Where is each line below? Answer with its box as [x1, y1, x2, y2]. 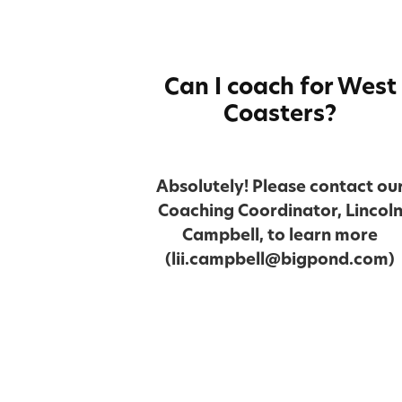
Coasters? [223, 97, 336, 128]
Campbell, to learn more [182, 223, 378, 246]
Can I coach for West [163, 70, 397, 101]
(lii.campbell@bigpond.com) [165, 247, 395, 270]
